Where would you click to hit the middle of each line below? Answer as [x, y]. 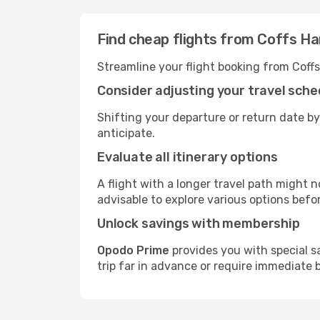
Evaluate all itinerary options [187, 157]
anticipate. [126, 133]
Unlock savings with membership [199, 224]
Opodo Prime [133, 250]
